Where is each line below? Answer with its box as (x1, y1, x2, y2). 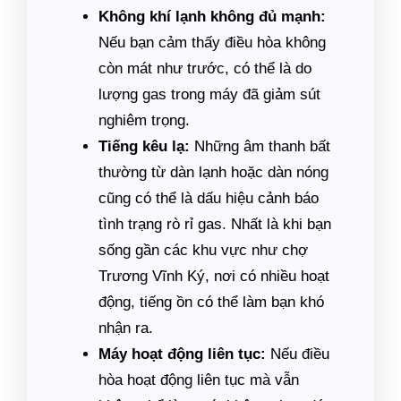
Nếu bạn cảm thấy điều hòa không (98, 34, 326, 51)
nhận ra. (98, 320, 153, 337)
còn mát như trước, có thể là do (98, 60, 311, 77)
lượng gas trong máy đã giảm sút (98, 86, 320, 103)
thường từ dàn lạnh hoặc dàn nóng (98, 164, 328, 181)
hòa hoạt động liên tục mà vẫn (98, 371, 299, 388)
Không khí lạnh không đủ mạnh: (98, 8, 326, 25)
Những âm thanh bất (190, 138, 330, 155)
